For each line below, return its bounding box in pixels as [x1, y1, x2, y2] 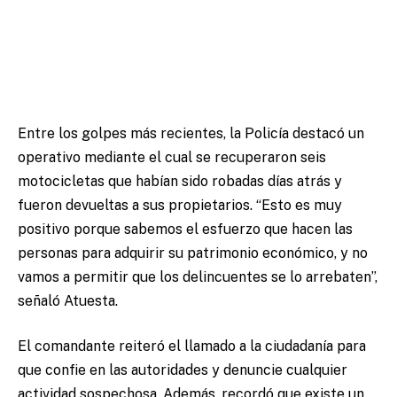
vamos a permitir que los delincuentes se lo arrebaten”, [18, 268, 378, 285]
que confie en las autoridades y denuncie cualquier [18, 362, 347, 379]
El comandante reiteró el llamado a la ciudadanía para [18, 338, 366, 355]
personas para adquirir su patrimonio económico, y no [18, 244, 368, 261]
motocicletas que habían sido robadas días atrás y [18, 172, 342, 190]
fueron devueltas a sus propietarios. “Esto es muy [18, 196, 342, 214]
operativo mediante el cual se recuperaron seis [18, 148, 326, 166]
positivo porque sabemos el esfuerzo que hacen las [18, 220, 353, 237]
